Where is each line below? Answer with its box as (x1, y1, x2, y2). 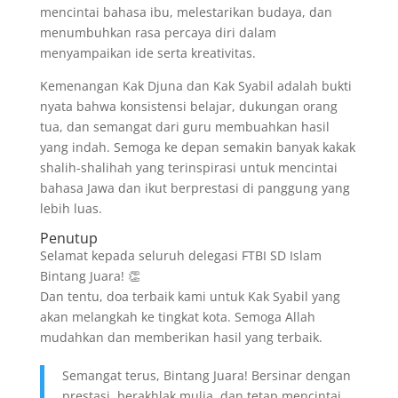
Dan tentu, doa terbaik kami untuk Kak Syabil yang (39, 288, 340, 306)
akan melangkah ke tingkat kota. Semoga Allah (39, 308, 315, 326)
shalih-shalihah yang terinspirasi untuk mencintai (39, 159, 338, 177)
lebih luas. (39, 200, 102, 218)
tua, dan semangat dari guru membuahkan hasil (39, 118, 330, 136)
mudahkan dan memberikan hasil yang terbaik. (39, 329, 322, 346)
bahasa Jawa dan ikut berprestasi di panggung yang (39, 179, 350, 197)
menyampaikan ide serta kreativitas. (39, 44, 256, 62)
